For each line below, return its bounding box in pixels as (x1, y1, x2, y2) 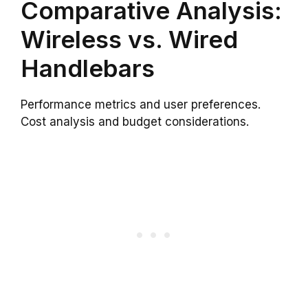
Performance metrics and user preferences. (21, 97, 261, 111)
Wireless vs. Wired (21, 24, 238, 54)
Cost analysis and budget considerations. (21, 114, 249, 129)
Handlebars (21, 53, 155, 82)
